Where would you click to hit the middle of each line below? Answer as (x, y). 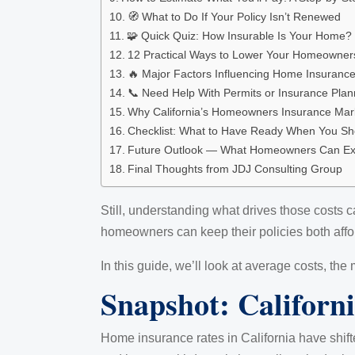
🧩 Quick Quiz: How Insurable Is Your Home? (239, 35)
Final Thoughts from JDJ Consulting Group (235, 168)
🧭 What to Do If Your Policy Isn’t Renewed (234, 16)
